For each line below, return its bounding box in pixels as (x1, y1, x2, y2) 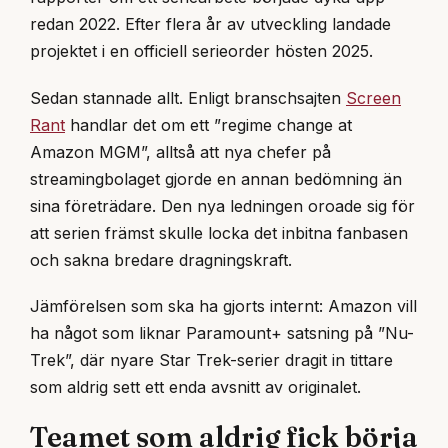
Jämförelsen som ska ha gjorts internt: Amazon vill (30, 295, 417, 316)
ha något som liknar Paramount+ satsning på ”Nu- (30, 322, 414, 343)
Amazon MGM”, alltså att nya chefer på (30, 141, 331, 162)
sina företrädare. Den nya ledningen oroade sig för (30, 195, 415, 216)
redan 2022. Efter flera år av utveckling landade (30, 14, 391, 35)
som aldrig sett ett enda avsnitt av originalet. (30, 376, 361, 397)
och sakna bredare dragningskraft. (30, 249, 292, 270)
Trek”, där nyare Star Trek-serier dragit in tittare (30, 349, 393, 370)
